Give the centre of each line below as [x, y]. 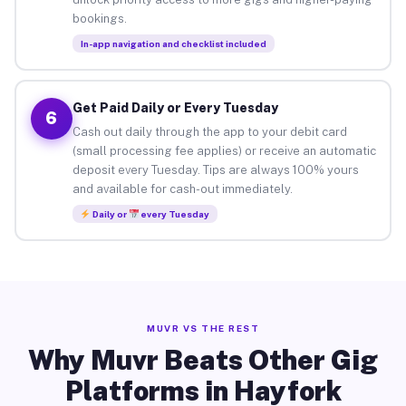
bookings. [99, 18]
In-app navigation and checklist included [173, 43]
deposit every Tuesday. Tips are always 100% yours [215, 169]
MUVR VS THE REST [203, 328]
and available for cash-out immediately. [182, 188]
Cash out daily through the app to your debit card [209, 131]
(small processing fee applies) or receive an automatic [224, 150]
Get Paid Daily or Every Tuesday [175, 107]
